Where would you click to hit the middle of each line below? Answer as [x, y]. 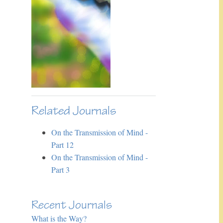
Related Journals [73, 111]
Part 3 [60, 169]
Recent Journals [71, 205]
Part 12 [62, 144]
